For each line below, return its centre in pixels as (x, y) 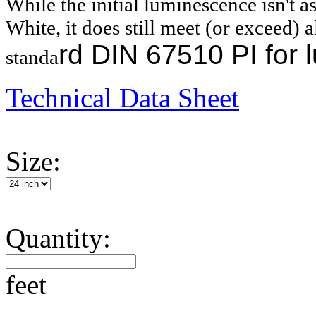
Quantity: (58, 238)
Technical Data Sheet (122, 98)
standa (32, 57)
